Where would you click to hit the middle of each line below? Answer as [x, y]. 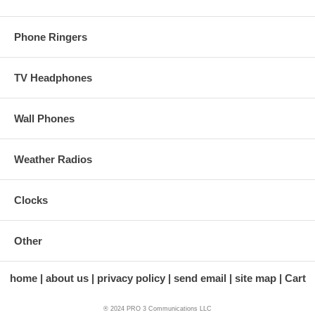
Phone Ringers [51, 37]
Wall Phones [44, 118]
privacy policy [131, 278]
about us [67, 278]
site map [255, 278]
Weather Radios [53, 159]
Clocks [31, 200]
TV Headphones [53, 77]
